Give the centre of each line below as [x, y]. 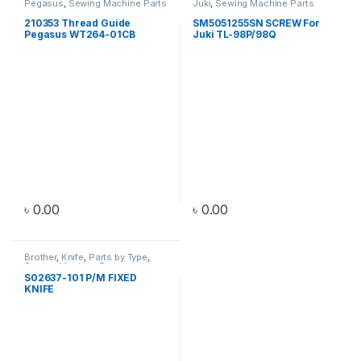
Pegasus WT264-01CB [79, 35]
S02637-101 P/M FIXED [81, 277]
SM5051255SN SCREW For [256, 23]
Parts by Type [118, 257]
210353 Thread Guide [77, 23]
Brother [40, 257]
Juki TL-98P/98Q [234, 35]
